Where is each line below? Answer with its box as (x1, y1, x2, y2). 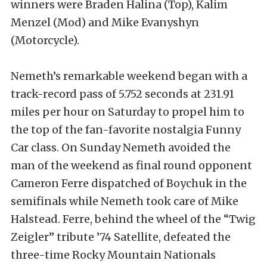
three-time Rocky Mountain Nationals (11, 248, 216, 262)
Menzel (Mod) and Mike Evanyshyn (11, 15, 199, 29)
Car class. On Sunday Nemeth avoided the (11, 141, 231, 154)
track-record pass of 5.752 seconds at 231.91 (11, 87, 234, 101)
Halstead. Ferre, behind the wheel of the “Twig (11, 212, 256, 226)
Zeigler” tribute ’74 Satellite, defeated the (11, 230, 231, 244)
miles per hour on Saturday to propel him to (11, 105, 244, 119)
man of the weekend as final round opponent (11, 159, 252, 172)
